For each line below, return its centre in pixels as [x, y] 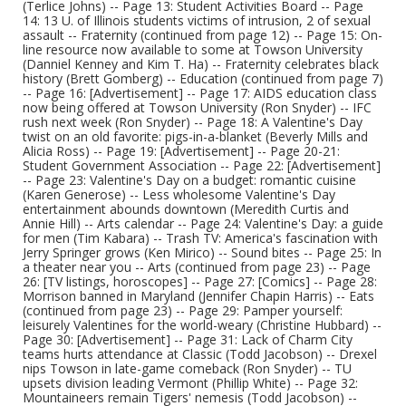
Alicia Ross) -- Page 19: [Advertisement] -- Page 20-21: [181, 151]
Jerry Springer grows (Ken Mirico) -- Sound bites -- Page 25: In [202, 252]
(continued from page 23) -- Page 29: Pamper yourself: [183, 310]
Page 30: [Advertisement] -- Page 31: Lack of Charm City [188, 339]
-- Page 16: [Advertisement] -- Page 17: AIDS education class [200, 93]
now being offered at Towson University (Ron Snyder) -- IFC [197, 107]
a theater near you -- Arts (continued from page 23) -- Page [197, 267]
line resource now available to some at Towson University [193, 49]
